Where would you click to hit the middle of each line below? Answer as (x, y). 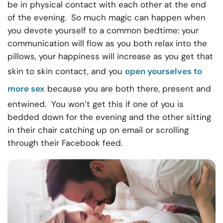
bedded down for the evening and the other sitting (109, 117)
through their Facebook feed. (65, 143)
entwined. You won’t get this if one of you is (96, 104)
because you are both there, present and (128, 89)
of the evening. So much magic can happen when (107, 18)
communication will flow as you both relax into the (107, 44)
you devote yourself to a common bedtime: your (103, 31)
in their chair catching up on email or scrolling (98, 130)
